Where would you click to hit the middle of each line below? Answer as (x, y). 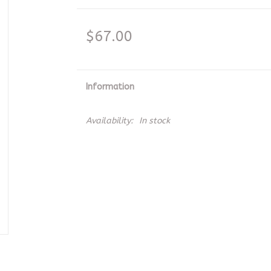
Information (110, 87)
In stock (154, 121)
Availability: (109, 121)
